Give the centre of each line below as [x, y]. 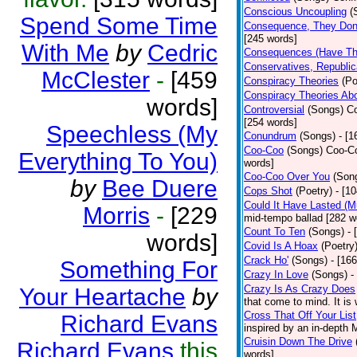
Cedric [182, 53]
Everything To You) [118, 161]
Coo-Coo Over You [287, 177]
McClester [96, 80]
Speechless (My [132, 134]
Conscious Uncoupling [295, 12]
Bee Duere [160, 188]
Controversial [274, 110]
